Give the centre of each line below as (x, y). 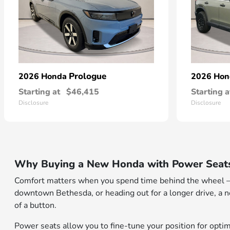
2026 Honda (44, 77)
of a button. (36, 206)
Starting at (39, 92)
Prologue (88, 76)
